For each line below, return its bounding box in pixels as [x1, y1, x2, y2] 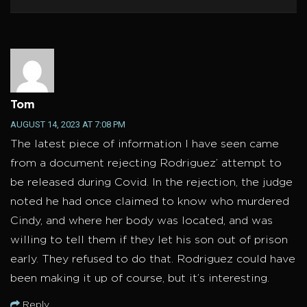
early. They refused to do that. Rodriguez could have [10, 254, 295, 265]
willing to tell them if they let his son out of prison [10, 235, 288, 246]
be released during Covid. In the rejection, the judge [10, 177, 293, 188]
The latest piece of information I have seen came [10, 139, 279, 150]
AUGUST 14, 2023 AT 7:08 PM [10, 119, 125, 130]
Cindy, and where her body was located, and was [10, 216, 273, 227]
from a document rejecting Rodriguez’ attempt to [10, 158, 282, 169]
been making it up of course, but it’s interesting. [10, 273, 269, 284]
